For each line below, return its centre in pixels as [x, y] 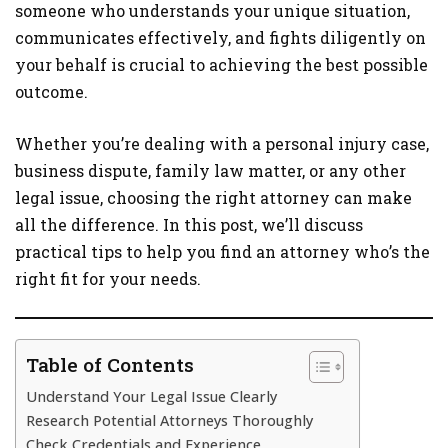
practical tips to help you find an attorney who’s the [222, 251]
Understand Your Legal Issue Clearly [151, 396]
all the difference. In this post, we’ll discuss [189, 224]
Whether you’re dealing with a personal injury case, [222, 143]
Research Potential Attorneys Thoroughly [169, 420]
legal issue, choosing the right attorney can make [213, 197]
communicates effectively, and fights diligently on [220, 37]
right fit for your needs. [108, 278]
